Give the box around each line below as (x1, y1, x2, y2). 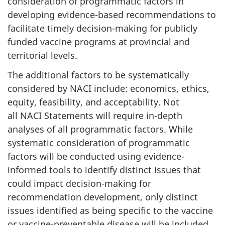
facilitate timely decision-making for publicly (8, 22, 197, 34)
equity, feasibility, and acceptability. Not (8, 95, 179, 108)
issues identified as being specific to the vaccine (8, 204, 213, 216)
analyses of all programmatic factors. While (8, 123, 193, 135)
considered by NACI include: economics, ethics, (8, 82, 209, 94)
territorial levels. (8, 49, 77, 61)
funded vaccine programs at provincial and (8, 36, 190, 48)
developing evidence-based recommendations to (8, 9, 216, 21)
